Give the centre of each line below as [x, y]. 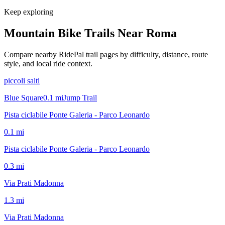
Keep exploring [29, 12]
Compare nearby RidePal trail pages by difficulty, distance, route [106, 54]
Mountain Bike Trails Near [75, 33]
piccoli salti [22, 80]
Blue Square [24, 97]
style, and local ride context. [48, 63]
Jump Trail [80, 97]
